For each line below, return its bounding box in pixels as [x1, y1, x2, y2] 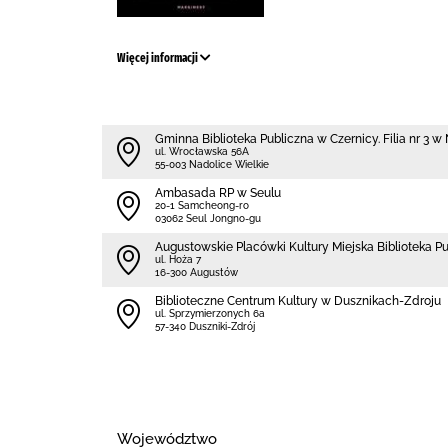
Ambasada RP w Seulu [155, 186, 281, 200]
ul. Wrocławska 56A [155, 146, 249, 157]
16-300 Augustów [155, 267, 238, 278]
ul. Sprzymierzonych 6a [155, 308, 265, 319]
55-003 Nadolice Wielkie [155, 159, 269, 170]
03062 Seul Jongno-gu [155, 213, 261, 224]
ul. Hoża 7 [155, 254, 201, 265]
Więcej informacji [117, 51, 200, 65]
